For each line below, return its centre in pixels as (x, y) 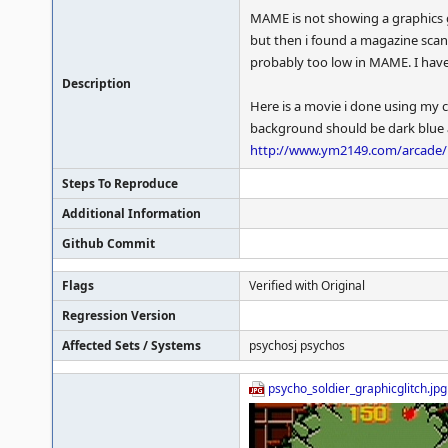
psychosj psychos (297, 345)
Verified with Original (307, 285)
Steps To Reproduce (120, 183)
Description (96, 83)
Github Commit (108, 243)
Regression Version (119, 315)
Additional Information (131, 213)
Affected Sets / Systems (131, 345)
